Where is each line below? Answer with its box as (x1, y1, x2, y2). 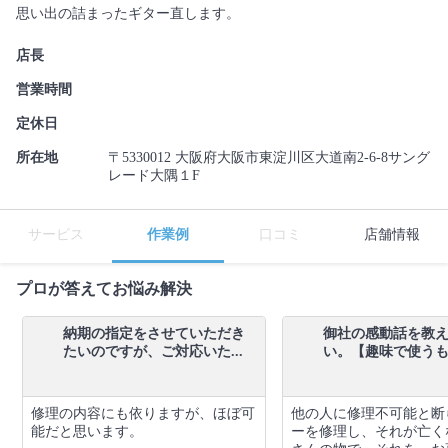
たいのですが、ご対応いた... (63, 343, 243, 359)
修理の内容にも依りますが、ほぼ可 (31, 405, 255, 421)
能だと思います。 (31, 423, 143, 439)
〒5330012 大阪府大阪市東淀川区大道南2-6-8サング (107, 149, 430, 165)
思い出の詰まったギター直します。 (16, 5, 240, 21)
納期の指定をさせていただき (63, 325, 245, 341)
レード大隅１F (107, 167, 200, 183)
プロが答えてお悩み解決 (16, 279, 192, 297)
